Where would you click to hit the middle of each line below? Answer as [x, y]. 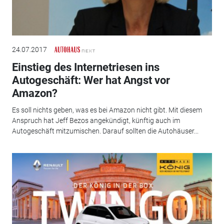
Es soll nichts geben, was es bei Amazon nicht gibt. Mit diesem [107, 110]
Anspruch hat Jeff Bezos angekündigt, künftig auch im [96, 121]
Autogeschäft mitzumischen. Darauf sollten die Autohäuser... [105, 131]
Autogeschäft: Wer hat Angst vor [91, 80]
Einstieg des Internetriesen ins [85, 67]
